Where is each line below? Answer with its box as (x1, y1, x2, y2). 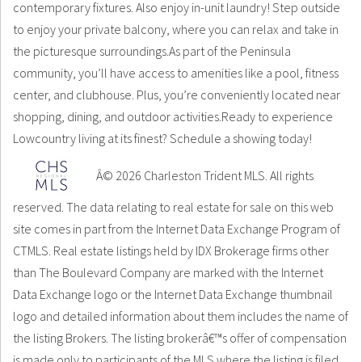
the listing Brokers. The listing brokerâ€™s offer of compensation (13, 330, 347, 346)
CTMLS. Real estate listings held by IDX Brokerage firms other (13, 242, 329, 259)
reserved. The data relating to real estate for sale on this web (13, 199, 334, 215)
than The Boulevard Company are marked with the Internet (13, 264, 323, 280)
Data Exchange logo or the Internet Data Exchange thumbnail (13, 286, 333, 302)
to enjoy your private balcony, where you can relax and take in (13, 21, 339, 37)
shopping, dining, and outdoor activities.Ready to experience (13, 108, 333, 124)
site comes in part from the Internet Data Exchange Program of (13, 221, 340, 237)
